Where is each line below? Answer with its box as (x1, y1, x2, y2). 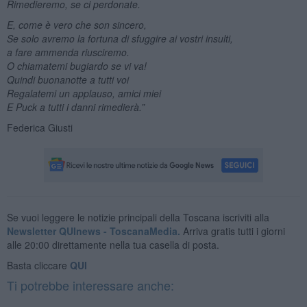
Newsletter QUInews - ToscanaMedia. (6, 223, 180, 238)
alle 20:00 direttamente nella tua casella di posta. (6, 237, 219, 251)
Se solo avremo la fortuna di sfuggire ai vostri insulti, (6, 31, 233, 45)
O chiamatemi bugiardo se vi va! (6, 58, 147, 73)
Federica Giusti (6, 120, 73, 134)
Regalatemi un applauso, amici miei (6, 86, 161, 100)
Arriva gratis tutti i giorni (180, 223, 285, 238)
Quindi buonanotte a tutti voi (6, 72, 129, 86)
